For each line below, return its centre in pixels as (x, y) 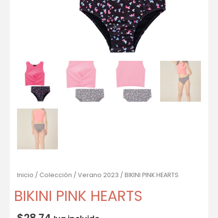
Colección (56, 175)
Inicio (25, 175)
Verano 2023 (98, 175)
